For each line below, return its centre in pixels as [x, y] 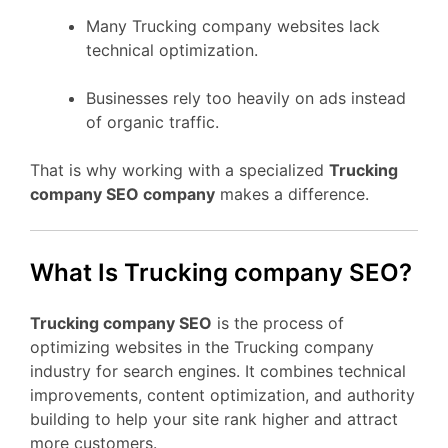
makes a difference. [292, 193]
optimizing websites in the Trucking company [202, 346]
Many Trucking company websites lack [233, 25]
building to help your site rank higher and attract [214, 418]
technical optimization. [172, 49]
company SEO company [122, 193]
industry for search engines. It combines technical [218, 370]
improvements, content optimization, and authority [222, 394]
